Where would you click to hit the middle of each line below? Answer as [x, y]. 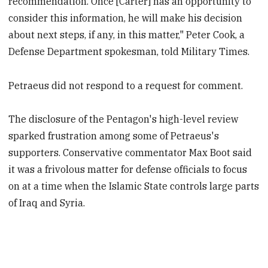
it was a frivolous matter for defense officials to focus [128, 170]
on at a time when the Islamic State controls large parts [134, 186]
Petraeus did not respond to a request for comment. [126, 85]
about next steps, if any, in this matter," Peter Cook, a [127, 34]
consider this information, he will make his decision [126, 18]
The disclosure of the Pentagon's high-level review [124, 119]
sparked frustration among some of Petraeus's [114, 136]
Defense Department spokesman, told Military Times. [129, 51]
